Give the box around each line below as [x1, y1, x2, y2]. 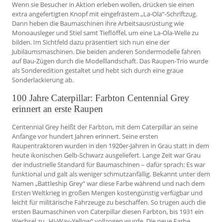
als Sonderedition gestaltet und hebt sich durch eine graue [12, 66, 183, 75]
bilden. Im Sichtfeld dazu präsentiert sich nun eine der [12, 38, 169, 47]
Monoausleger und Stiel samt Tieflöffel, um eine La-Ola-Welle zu [12, 28, 199, 38]
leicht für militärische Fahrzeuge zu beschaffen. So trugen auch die [12, 197, 206, 207]
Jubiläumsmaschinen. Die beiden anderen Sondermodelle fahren [12, 47, 201, 56]
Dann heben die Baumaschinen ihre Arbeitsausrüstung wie [12, 19, 184, 28]
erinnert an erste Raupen [12, 103, 103, 114]
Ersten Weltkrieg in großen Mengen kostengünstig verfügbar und [12, 188, 203, 197]
